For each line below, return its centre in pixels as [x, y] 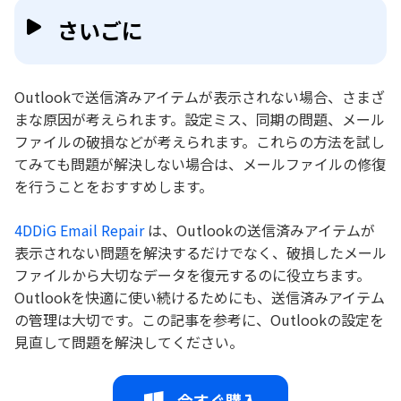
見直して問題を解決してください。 [129, 341]
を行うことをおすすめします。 [114, 186]
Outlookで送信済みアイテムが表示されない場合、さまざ [200, 96]
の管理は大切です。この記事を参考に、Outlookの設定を [199, 319]
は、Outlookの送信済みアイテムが [260, 230]
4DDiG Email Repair [79, 230]
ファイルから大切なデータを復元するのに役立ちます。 [192, 274]
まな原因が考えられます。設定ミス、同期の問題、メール [200, 119]
